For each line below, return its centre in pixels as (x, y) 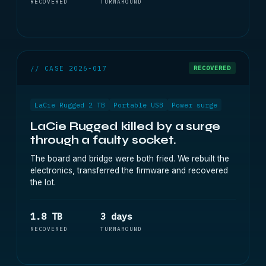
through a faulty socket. (103, 140)
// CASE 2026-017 (69, 68)
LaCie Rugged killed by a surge (126, 126)
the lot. (43, 182)
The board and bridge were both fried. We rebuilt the (130, 159)
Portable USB (138, 105)
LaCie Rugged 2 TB (70, 105)
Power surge (194, 105)
